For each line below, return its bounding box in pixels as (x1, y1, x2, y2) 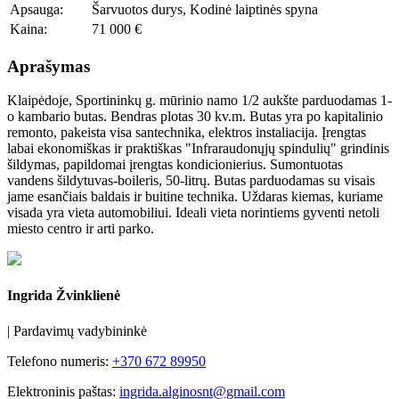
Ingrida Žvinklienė (7, 288, 120, 304)
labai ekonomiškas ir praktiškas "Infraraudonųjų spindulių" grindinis (7, 141, 389, 157)
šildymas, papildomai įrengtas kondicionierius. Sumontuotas (7, 157, 343, 173)
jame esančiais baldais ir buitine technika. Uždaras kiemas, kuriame (7, 189, 383, 205)
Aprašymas (7, 56, 90, 76)
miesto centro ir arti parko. (7, 221, 154, 237)
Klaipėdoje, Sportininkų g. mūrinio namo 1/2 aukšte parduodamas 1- (7, 93, 392, 109)
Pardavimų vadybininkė (13, 322, 147, 338)
